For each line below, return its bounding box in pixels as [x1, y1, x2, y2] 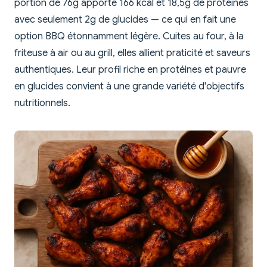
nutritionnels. [14, 97, 70, 110]
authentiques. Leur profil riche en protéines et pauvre [14, 64, 246, 76]
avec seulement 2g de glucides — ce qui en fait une [14, 14, 236, 26]
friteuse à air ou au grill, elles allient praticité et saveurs [14, 47, 250, 60]
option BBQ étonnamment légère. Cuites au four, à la [14, 30, 244, 43]
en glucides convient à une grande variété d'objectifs [14, 80, 244, 93]
